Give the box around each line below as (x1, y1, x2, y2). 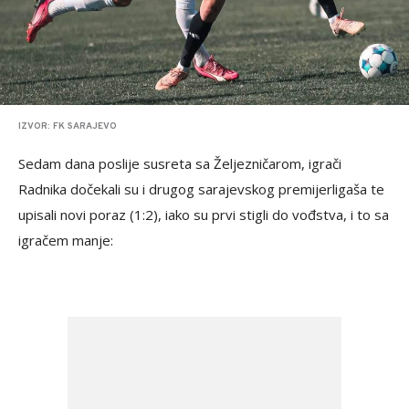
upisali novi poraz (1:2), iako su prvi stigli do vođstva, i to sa (18, 204, 389, 224)
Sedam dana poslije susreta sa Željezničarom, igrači (18, 153, 341, 173)
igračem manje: (18, 230, 113, 249)
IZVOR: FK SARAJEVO (18, 120, 117, 132)
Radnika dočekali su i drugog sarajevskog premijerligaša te (18, 179, 384, 198)
